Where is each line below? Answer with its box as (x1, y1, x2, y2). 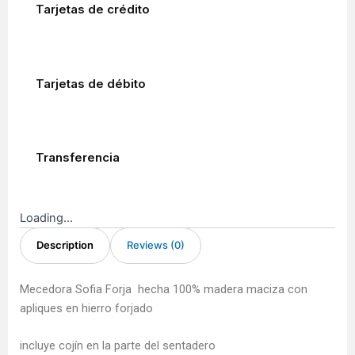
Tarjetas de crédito (36, 2, 150, 17)
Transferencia (36, 150, 120, 165)
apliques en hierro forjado (20, 300, 153, 315)
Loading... (20, 210, 73, 225)
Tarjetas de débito (36, 75, 146, 91)
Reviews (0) (127, 239, 185, 251)
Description (36, 239, 94, 251)
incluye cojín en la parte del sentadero (20, 338, 216, 353)
